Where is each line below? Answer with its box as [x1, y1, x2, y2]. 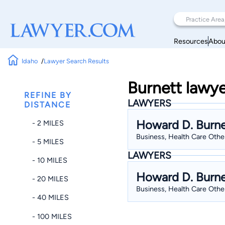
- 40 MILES [32, 193, 69, 202]
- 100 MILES [32, 211, 72, 221]
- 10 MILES [32, 155, 67, 165]
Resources [174, 36, 208, 46]
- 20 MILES [32, 174, 68, 184]
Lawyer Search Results [43, 57, 109, 65]
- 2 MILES [32, 118, 64, 128]
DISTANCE [24, 100, 71, 109]
